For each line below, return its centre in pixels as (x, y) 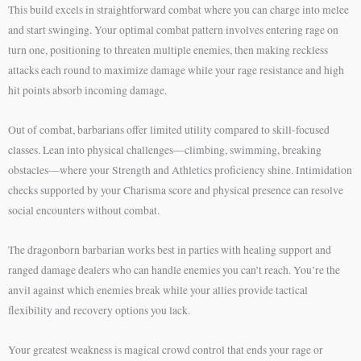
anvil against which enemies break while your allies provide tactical (158, 290)
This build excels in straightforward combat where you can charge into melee (178, 10)
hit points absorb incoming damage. (87, 91)
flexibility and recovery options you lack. (99, 311)
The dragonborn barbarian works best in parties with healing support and (170, 250)
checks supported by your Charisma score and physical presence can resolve (176, 191)
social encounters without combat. (84, 211)
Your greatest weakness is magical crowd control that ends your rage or (166, 350)
